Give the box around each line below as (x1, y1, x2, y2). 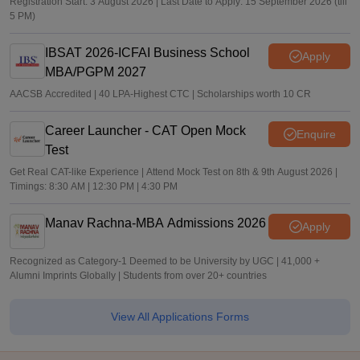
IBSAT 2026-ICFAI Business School (45, 46, 250, 59)
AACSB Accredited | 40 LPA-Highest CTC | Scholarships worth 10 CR (10, 88, 311, 100)
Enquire (296, 127, 336, 141)
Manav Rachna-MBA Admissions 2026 (45, 216, 266, 230)
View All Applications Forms (111, 310, 249, 323)
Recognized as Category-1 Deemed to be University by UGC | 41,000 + (10, 256, 320, 267)
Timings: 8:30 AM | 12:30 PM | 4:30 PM (10, 181, 178, 192)
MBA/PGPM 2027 (45, 65, 146, 79)
